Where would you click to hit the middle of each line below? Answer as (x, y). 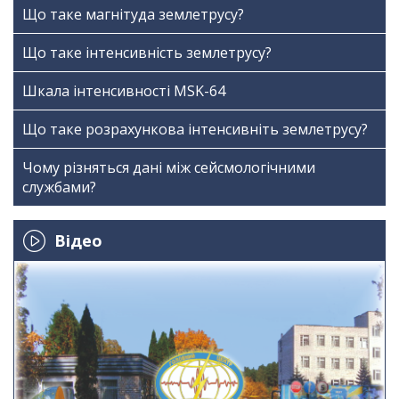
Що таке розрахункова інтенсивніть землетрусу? (195, 129)
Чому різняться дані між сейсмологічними (169, 167)
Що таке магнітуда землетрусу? (133, 14)
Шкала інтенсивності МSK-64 (124, 91)
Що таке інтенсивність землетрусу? (147, 53)
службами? (59, 187)
